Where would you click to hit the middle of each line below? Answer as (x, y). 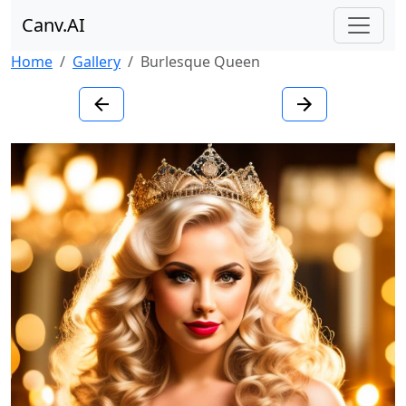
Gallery (97, 62)
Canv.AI (53, 25)
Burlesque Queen (200, 62)
